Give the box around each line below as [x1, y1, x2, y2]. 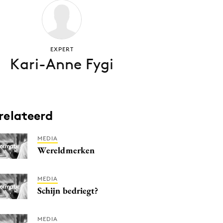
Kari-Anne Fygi [10, 55, 113, 73]
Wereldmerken [37, 144, 95, 156]
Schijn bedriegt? [37, 185, 99, 196]
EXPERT [50, 45, 74, 53]
